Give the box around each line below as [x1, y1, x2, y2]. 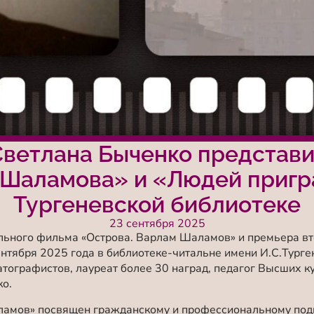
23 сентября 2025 [109, 216, 205, 232]
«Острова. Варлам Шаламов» [81, 230, 235, 246]
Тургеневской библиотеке [13, 191, 301, 218]
